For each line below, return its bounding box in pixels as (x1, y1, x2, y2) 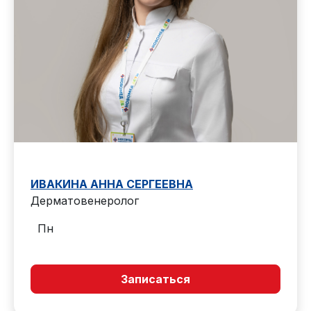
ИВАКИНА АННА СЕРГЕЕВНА (31, 177, 193, 191)
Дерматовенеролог (31, 194, 139, 208)
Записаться (121, 272, 190, 286)
